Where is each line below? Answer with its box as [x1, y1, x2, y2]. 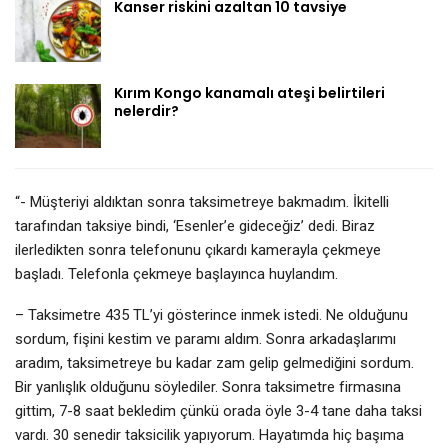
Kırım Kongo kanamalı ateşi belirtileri [114, 82, 385, 103]
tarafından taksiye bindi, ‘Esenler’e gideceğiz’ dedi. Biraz [15, 216, 375, 235]
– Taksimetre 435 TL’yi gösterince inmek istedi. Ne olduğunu [15, 305, 408, 324]
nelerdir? [114, 100, 179, 121]
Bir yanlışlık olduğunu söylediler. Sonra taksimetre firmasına [15, 377, 401, 396]
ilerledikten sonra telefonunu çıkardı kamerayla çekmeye [15, 240, 381, 259]
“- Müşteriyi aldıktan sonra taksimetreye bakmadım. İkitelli [15, 192, 389, 211]
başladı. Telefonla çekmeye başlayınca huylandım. [15, 264, 338, 283]
